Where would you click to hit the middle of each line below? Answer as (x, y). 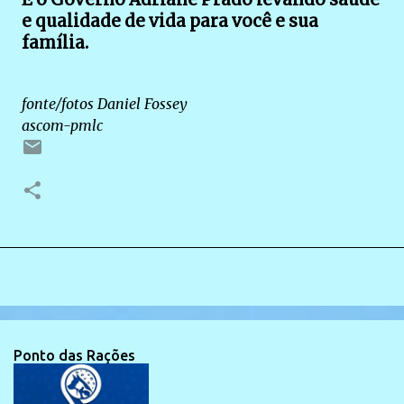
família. (55, 43)
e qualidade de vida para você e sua (170, 22)
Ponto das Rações (74, 355)
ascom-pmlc (62, 125)
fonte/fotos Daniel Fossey (105, 103)
